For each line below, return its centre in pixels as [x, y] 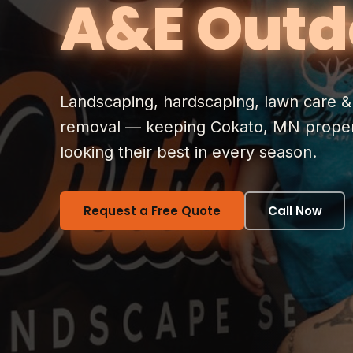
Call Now [295, 211]
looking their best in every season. [188, 152]
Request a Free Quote [152, 211]
